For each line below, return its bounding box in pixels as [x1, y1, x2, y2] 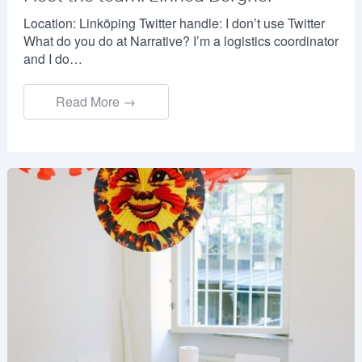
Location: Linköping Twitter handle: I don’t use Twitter [23, 13, 325, 32]
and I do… [23, 48, 82, 68]
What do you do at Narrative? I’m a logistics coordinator [23, 31, 339, 50]
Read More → [56, 91, 137, 111]
